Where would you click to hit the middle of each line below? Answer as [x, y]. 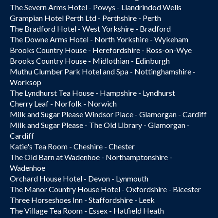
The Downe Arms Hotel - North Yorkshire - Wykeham [99, 39]
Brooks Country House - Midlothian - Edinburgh [90, 61]
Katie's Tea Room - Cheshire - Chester [72, 146]
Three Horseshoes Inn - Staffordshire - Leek [82, 200]
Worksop [26, 82]
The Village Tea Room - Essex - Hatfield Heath [87, 210]
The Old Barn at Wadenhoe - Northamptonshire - [91, 157]
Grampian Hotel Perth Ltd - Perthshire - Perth [85, 18]
